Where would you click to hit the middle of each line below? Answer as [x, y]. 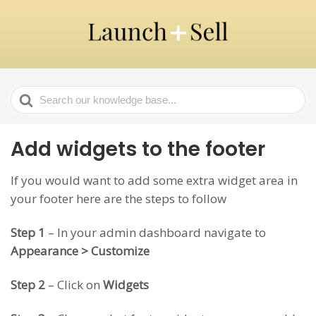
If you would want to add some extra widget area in [154, 181]
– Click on [75, 285]
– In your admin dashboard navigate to [156, 233]
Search [29, 95]
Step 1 [28, 233]
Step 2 [29, 285]
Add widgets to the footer [138, 150]
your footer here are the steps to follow [119, 199]
